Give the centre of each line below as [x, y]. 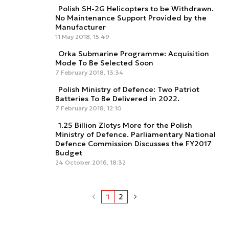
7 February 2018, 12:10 [88, 108]
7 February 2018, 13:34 [89, 72]
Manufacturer [81, 27]
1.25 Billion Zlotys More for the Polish [125, 125]
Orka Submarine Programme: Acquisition [134, 53]
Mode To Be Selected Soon [104, 63]
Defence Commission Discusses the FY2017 [133, 143]
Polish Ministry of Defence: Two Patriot [129, 89]
